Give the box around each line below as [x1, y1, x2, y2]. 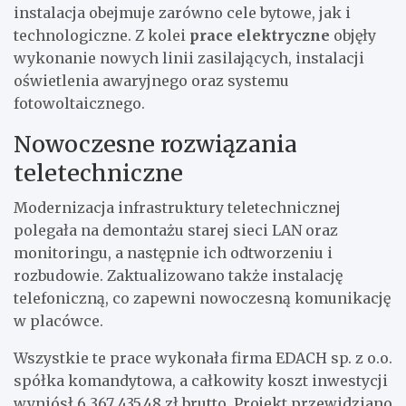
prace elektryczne [189, 25, 330, 44]
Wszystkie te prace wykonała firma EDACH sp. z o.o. [14, 348, 392, 367]
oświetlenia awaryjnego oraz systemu [14, 71, 289, 90]
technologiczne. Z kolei [14, 25, 189, 44]
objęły [330, 25, 376, 44]
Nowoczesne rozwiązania [14, 129, 297, 159]
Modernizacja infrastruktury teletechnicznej [14, 198, 341, 217]
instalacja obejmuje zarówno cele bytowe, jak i [14, 3, 351, 22]
